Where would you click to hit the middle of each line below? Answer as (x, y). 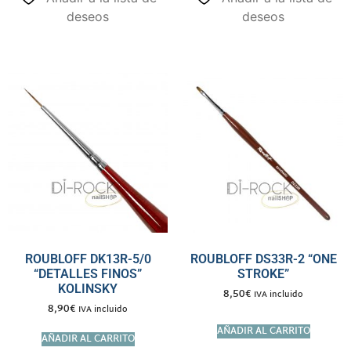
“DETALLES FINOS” (88, 274)
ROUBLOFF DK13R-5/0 (88, 259)
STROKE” (263, 274)
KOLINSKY (88, 289)
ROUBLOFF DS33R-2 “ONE (263, 259)
